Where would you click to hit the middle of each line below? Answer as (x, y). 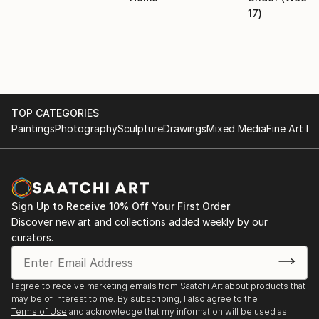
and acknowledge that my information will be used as (178, 311)
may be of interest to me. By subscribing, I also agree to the (135, 298)
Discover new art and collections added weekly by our (140, 221)
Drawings (185, 128)
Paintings (33, 128)
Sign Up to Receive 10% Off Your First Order (121, 206)
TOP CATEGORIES (55, 113)
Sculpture (140, 128)
